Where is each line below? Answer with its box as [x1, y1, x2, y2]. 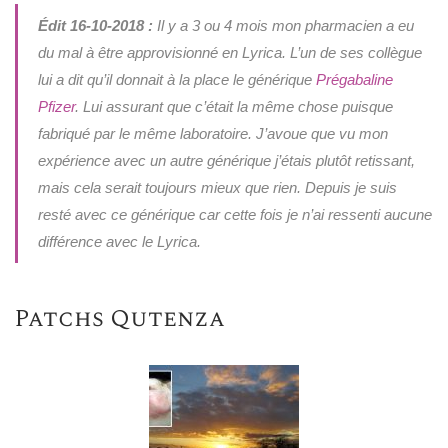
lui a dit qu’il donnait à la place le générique [37, 70, 316, 88]
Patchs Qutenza [15, 300, 225, 337]
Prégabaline [315, 70, 393, 88]
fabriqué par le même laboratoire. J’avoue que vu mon [37, 124, 388, 142]
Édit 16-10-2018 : [37, 16, 153, 34]
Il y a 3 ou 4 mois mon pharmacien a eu [152, 16, 414, 34]
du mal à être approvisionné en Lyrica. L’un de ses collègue [37, 43, 422, 61]
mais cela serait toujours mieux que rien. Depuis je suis [37, 178, 397, 196]
